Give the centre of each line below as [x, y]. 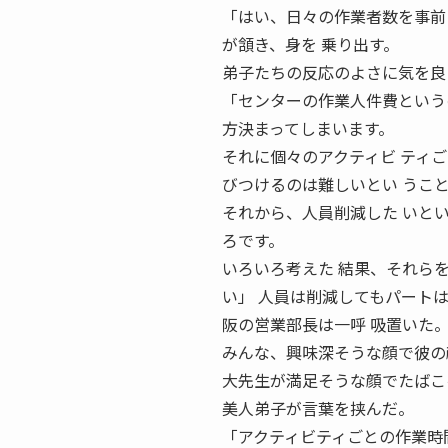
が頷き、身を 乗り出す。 [310, 44]
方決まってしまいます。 [308, 128]
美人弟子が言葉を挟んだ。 [318, 408]
